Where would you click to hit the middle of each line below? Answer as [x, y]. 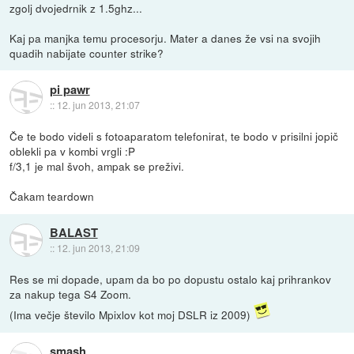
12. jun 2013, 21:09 [98, 247]
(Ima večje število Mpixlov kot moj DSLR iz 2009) [132, 315]
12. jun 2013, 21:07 [98, 104]
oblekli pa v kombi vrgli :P [73, 151]
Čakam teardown [52, 196]
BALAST [73, 232]
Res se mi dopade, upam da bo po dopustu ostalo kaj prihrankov [171, 279]
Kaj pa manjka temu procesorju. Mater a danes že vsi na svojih [166, 38]
